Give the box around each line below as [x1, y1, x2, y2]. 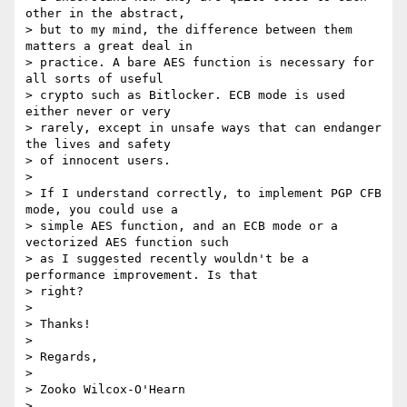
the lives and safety [25, 137, 171, 152]
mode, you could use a [25, 203, 178, 217]
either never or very [25, 104, 171, 119]
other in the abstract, [25, 6, 185, 21]
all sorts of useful [25, 72, 164, 86]
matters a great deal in [25, 39, 193, 54]
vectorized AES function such [25, 235, 229, 250]
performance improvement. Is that [25, 268, 258, 283]
